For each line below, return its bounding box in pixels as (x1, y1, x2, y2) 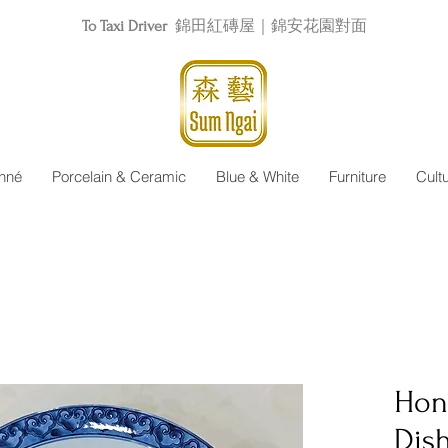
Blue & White (215, 167, 299, 186)
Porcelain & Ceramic (51, 167, 186, 186)
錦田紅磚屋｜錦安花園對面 (174, 17, 367, 35)
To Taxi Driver (81, 17, 167, 35)
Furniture (328, 167, 386, 186)
